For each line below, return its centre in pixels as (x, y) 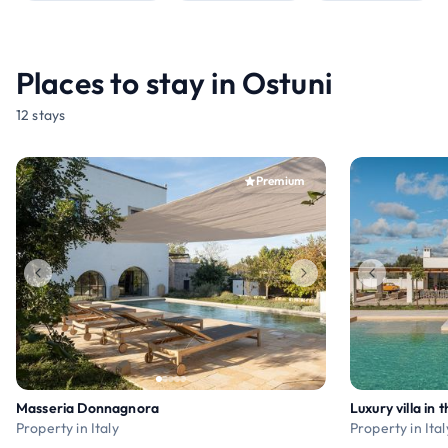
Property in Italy (67, 427)
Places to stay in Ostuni (174, 83)
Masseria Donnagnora (88, 407)
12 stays (41, 115)
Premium (279, 180)
